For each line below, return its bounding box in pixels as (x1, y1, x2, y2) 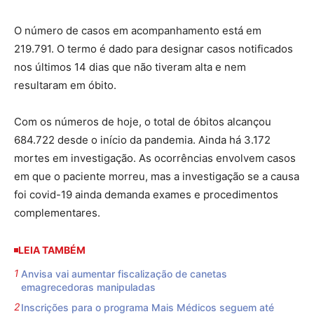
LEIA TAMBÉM (18, 244, 86, 257)
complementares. (14, 206, 100, 220)
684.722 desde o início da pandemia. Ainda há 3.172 (14, 133, 271, 147)
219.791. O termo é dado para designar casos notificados (14, 42, 293, 56)
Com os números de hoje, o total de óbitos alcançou (14, 115, 271, 129)
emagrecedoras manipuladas (21, 281, 156, 294)
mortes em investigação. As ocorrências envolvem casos (14, 151, 296, 165)
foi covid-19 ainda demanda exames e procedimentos (14, 188, 278, 202)
